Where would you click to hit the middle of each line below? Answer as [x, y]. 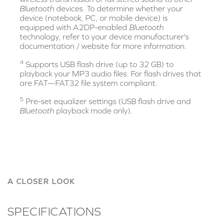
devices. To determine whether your [119, 9]
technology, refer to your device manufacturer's [104, 37]
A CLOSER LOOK [41, 181]
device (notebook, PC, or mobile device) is [94, 18]
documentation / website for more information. [103, 46]
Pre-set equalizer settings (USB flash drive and [107, 101]
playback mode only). [93, 110]
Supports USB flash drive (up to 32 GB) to [99, 64]
